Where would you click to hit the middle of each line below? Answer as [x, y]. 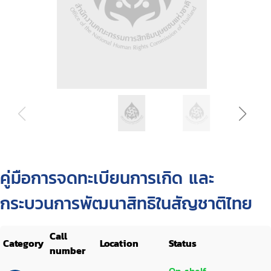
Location [119, 243]
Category [23, 243]
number [67, 250]
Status [183, 243]
